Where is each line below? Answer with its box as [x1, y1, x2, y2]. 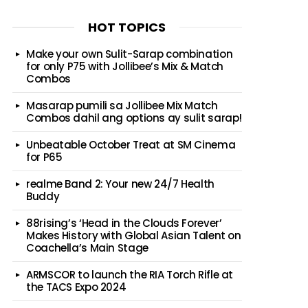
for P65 [26, 149, 63, 164]
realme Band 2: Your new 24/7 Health [26, 176, 214, 191]
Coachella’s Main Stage [26, 240, 148, 255]
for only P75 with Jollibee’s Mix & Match [26, 58, 223, 74]
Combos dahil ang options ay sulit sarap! [26, 110, 242, 125]
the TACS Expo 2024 [26, 279, 126, 294]
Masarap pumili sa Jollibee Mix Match [26, 98, 218, 113]
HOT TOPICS [88, 18, 166, 36]
